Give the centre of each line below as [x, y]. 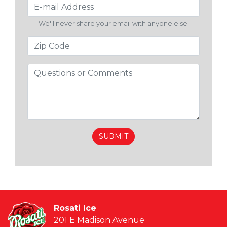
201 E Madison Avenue [99, 220]
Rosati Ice [75, 208]
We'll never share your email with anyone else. [113, 23]
